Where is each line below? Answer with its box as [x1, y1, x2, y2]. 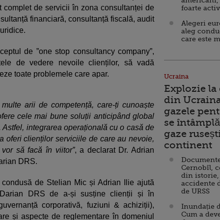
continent [164, 139, 212, 151]
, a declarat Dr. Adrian [74, 146, 155, 154]
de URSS [181, 187, 210, 195]
